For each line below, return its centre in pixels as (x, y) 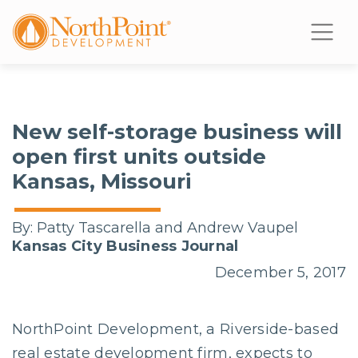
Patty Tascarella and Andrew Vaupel (165, 228)
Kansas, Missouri (101, 181)
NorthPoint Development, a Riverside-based (176, 329)
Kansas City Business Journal (125, 246)
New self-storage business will (177, 132)
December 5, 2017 (280, 272)
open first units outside (139, 157)
